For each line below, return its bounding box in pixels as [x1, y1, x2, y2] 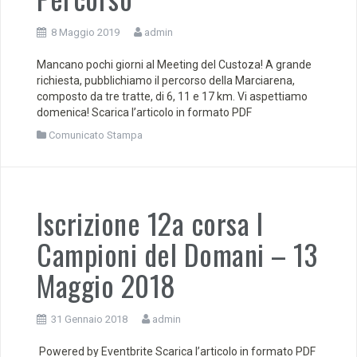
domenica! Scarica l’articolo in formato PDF [37, 106, 252, 120]
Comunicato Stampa [49, 129, 143, 142]
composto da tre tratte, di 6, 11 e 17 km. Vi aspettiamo [37, 90, 308, 104]
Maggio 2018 [37, 264, 176, 307]
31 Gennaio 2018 [51, 313, 127, 326]
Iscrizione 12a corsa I [37, 202, 263, 245]
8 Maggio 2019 [51, 26, 120, 39]
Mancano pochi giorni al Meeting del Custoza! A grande [37, 58, 312, 72]
